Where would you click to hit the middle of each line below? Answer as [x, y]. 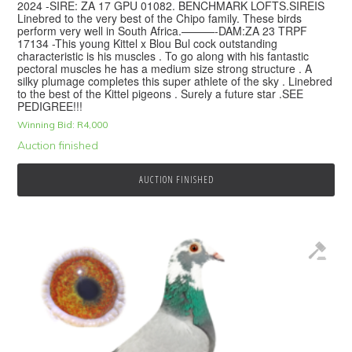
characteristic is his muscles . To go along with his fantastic [163, 55]
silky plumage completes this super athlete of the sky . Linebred [175, 81]
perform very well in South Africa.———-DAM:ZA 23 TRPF [163, 30]
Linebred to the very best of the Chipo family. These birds [160, 18]
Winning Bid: [46, 124]
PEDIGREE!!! [50, 106]
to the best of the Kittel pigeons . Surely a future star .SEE [161, 93]
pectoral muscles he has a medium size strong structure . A [165, 68]
